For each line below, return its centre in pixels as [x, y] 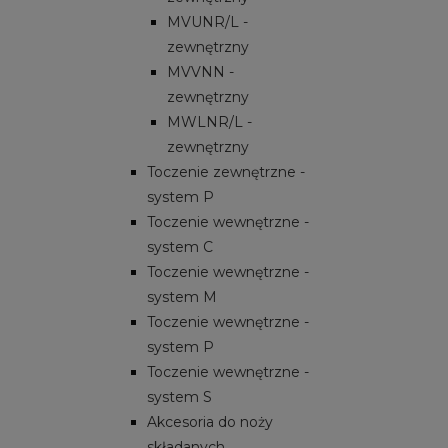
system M [182, 296]
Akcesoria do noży [210, 421]
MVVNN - [200, 71]
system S [179, 396]
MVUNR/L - [207, 21]
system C [180, 246]
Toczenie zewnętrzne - [226, 171]
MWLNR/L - [209, 121]
